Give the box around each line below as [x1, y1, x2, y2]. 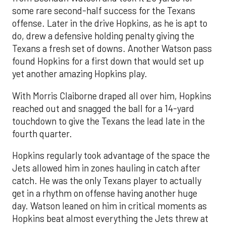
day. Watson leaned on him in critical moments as [12, 200, 207, 211]
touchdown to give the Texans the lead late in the [12, 115, 205, 127]
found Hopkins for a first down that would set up [12, 55, 204, 67]
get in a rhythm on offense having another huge [12, 187, 197, 199]
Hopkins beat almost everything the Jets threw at [12, 212, 208, 224]
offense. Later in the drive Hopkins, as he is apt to [12, 18, 207, 29]
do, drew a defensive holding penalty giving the [12, 30, 194, 42]
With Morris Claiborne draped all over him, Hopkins [12, 90, 211, 101]
